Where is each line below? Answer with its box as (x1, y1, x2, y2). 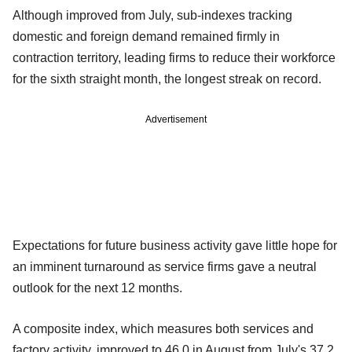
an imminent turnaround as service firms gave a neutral (13, 259, 317, 273)
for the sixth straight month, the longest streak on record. (13, 71, 321, 86)
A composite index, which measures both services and (13, 321, 313, 335)
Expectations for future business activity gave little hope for (13, 238, 337, 252)
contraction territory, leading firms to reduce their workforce (13, 50, 335, 64)
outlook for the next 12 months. (13, 280, 182, 295)
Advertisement (145, 113, 207, 125)
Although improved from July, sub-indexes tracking (13, 8, 292, 22)
